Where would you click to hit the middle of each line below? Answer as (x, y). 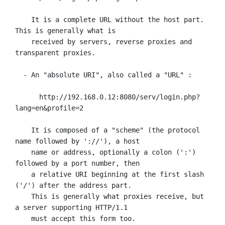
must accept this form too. (23, 218)
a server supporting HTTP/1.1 (71, 207)
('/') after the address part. (73, 185)
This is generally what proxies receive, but (23, 196)
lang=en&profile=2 (49, 108)
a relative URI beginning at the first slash (23, 174)
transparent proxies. (55, 52)
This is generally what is (65, 30)
